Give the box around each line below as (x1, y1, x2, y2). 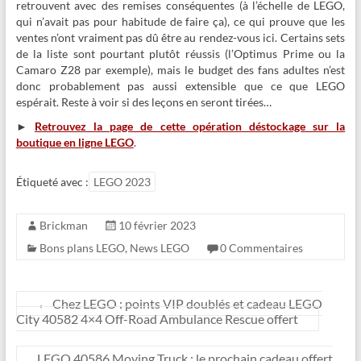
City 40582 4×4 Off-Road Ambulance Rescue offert (15, 311, 298, 327)
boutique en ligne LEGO (15, 135, 134, 150)
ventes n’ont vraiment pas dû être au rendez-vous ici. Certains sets (15, 31, 346, 45)
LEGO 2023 (93, 175, 151, 189)
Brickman (39, 218, 88, 233)
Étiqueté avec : (15, 175, 89, 189)
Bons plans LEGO (39, 241, 125, 255)
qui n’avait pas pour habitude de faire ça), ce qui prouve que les (15, 15, 346, 29)
